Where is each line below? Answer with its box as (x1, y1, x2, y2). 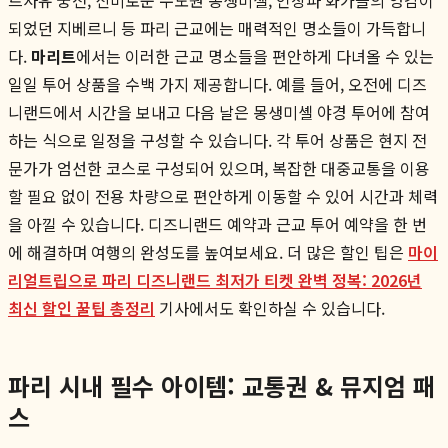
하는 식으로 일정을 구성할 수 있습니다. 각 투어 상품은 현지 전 (8, 127, 427, 152)
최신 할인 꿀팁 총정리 (8, 295, 155, 320)
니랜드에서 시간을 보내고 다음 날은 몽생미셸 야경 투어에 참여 (8, 99, 430, 124)
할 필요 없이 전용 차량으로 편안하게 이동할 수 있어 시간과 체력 (8, 183, 438, 208)
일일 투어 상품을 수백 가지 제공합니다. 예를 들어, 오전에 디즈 (8, 71, 427, 96)
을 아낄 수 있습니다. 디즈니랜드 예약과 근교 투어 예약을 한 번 (8, 211, 427, 236)
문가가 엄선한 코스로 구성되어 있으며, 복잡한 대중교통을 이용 (8, 155, 430, 180)
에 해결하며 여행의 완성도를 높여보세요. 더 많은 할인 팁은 (8, 239, 408, 264)
